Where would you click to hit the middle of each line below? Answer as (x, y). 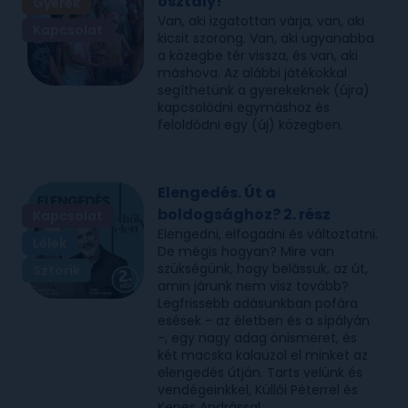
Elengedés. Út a (217, 192)
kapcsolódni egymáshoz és (244, 107)
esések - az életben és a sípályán (264, 320)
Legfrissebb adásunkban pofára (258, 303)
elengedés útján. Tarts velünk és (260, 372)
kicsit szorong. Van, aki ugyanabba (266, 38)
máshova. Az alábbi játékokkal (253, 72)
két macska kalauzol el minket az (263, 355)
